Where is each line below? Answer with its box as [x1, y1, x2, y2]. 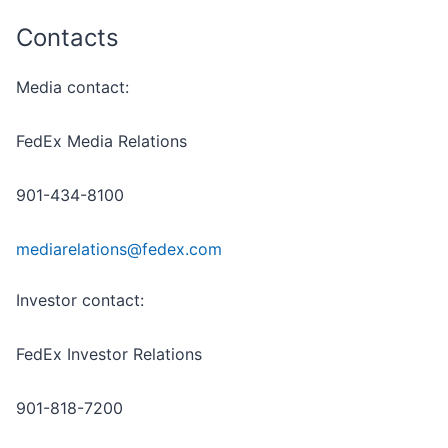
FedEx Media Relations [16, 131, 187, 152]
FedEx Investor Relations [16, 344, 202, 365]
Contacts [16, 23, 119, 53]
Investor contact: [16, 290, 144, 311]
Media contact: [16, 77, 129, 98]
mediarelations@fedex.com [16, 239, 222, 260]
